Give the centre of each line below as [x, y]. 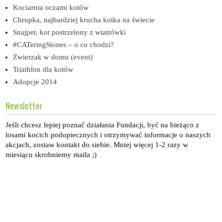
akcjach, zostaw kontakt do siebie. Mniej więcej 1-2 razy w [97, 144]
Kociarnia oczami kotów [51, 7]
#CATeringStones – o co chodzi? [64, 44]
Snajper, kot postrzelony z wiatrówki [70, 32]
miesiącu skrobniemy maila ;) [51, 154]
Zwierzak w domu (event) [53, 57]
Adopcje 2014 [35, 82]
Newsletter [24, 105]
